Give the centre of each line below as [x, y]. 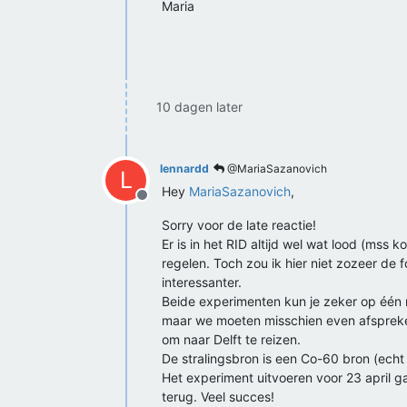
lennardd [184, 169]
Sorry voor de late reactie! [239, 225]
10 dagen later [199, 107]
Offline [164, 204]
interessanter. [202, 282]
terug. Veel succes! [218, 397]
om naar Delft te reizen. [231, 339]
